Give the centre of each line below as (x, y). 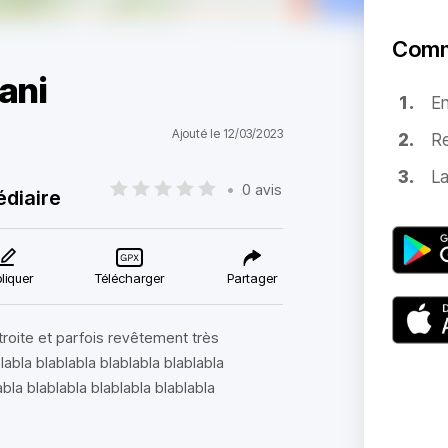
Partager (251, 278)
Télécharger (130, 278)
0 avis (262, 189)
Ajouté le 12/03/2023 (227, 133)
